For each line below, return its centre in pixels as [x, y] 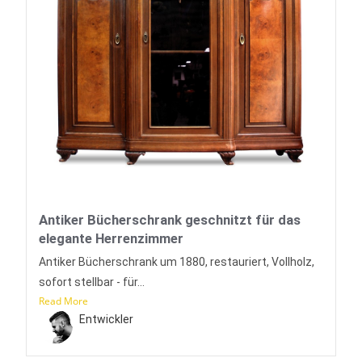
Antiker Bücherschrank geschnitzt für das [170, 219]
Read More [64, 301]
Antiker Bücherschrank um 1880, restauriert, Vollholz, [177, 261]
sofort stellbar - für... [92, 282]
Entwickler [107, 319]
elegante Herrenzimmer [112, 238]
